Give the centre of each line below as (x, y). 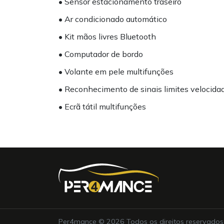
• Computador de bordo (104, 54)
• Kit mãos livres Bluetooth (110, 36)
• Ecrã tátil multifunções (105, 106)
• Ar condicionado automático (116, 19)
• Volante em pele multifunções (119, 71)
